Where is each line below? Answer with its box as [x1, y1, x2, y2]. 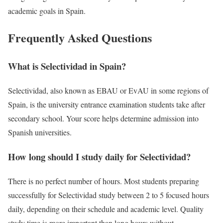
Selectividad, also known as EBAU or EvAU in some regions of [8, 85, 209, 96]
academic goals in [8, 5, 66, 16]
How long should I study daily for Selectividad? [8, 149, 191, 163]
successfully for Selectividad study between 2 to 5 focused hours [8, 189, 209, 200]
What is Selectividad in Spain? [8, 59, 126, 73]
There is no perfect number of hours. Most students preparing [8, 175, 199, 186]
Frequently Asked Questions [8, 29, 152, 47]
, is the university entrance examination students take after [26, 99, 205, 110]
